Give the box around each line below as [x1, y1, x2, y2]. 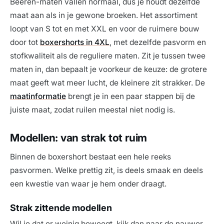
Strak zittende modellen [10, 202, 112, 213]
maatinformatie [10, 91, 66, 101]
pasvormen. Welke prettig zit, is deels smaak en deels [10, 165, 203, 175]
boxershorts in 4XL [40, 37, 109, 47]
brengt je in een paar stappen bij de [66, 91, 195, 101]
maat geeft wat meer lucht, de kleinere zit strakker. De [10, 78, 205, 88]
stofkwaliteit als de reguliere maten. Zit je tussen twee [10, 51, 205, 61]
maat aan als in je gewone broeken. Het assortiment [10, 10, 197, 20]
